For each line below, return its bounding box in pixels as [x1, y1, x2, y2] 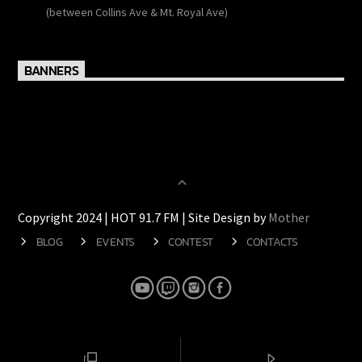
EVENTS [95, 249, 135, 267]
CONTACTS [246, 249, 298, 267]
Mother [267, 225, 312, 242]
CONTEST [167, 249, 213, 267]
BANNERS [23, 78, 78, 98]
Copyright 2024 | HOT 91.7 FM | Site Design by [17, 225, 268, 242]
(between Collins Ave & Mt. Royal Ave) [44, 21, 227, 36]
